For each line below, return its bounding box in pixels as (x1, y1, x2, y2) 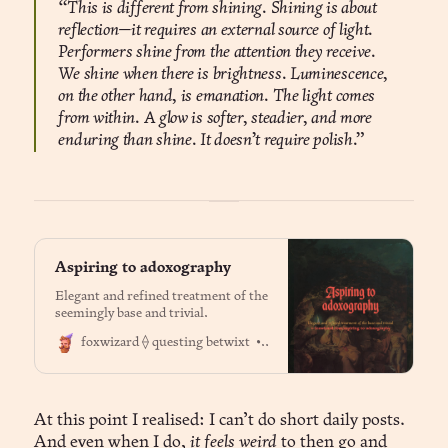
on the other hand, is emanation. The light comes (58, 88, 376, 106)
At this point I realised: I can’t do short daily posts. (34, 412, 406, 430)
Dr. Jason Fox (266, 335, 347, 349)
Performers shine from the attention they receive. (58, 44, 376, 62)
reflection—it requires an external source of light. (58, 22, 374, 40)
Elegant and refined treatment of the (54, 289, 268, 303)
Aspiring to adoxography (54, 260, 231, 276)
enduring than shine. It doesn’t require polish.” (58, 132, 365, 150)
